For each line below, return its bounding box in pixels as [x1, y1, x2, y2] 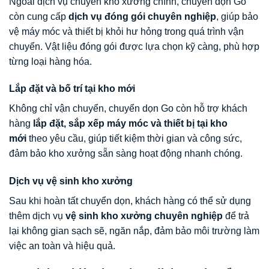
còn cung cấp [9, 11, 68, 22]
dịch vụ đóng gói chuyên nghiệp [68, 11, 216, 22]
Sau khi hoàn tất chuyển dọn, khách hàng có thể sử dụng [9, 196, 251, 207]
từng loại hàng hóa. [9, 56, 92, 67]
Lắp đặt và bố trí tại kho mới [9, 83, 135, 94]
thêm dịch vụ [9, 211, 65, 222]
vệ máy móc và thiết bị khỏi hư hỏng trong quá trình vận [9, 26, 244, 37]
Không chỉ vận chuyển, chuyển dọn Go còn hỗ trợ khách [9, 103, 247, 114]
